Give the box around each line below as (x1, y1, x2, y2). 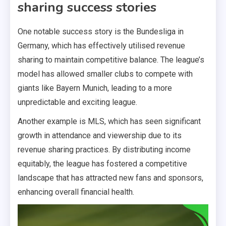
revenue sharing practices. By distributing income (18, 144, 191, 154)
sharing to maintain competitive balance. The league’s (18, 54, 204, 65)
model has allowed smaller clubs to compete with (18, 69, 193, 79)
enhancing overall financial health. (18, 187, 134, 197)
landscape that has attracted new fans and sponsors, (18, 173, 203, 183)
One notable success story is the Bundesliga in (18, 26, 184, 36)
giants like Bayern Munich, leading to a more (18, 83, 172, 93)
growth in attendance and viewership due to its (18, 130, 182, 140)
